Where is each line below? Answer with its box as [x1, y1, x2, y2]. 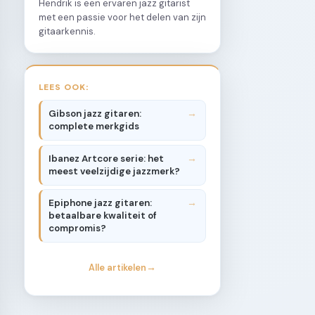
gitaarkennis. [39, 25, 96, 37]
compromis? [49, 222, 107, 235]
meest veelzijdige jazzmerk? [49, 165, 181, 177]
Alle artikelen [89, 262, 146, 274]
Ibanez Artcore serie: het [49, 152, 165, 165]
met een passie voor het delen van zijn [39, 11, 206, 23]
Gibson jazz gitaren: [49, 108, 142, 120]
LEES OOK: [39, 81, 90, 91]
